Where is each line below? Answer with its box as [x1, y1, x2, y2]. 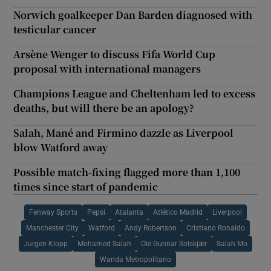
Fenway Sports [29, 208, 77, 216]
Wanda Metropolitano [100, 255, 171, 263]
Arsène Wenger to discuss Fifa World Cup [13, 47, 216, 61]
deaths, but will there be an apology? [13, 100, 195, 115]
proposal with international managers [13, 61, 201, 76]
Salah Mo [217, 240, 247, 247]
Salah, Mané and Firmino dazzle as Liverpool [13, 125, 234, 140]
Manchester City [26, 224, 79, 232]
